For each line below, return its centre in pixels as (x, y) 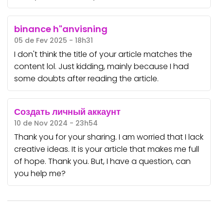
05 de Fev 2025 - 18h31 (53, 40)
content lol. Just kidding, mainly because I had (101, 66)
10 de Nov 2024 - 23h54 (56, 123)
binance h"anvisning (61, 29)
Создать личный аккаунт (67, 111)
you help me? (40, 173)
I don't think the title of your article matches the (103, 54)
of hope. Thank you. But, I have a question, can (102, 161)
